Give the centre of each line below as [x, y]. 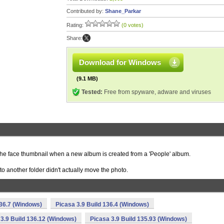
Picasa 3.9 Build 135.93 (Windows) [138, 219]
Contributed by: [86, 11]
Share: [74, 38]
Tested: [92, 92]
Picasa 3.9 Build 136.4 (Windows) [102, 204]
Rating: [76, 25]
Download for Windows [120, 62]
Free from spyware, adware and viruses [157, 92]
